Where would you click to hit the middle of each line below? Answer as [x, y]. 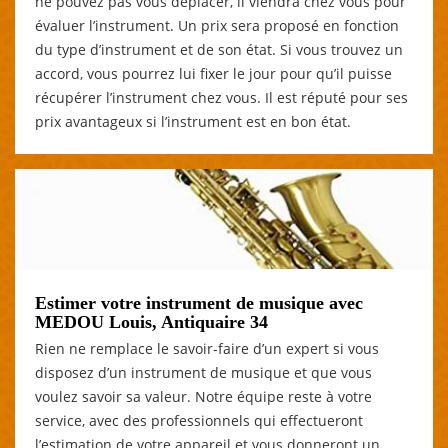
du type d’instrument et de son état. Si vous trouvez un [219, 49]
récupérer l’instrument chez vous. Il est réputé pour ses [221, 97]
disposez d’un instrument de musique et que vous [203, 372]
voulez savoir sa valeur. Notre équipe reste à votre [203, 396]
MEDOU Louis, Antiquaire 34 [151, 321]
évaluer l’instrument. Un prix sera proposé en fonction [217, 25]
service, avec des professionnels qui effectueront [199, 420]
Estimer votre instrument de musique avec [199, 302]
